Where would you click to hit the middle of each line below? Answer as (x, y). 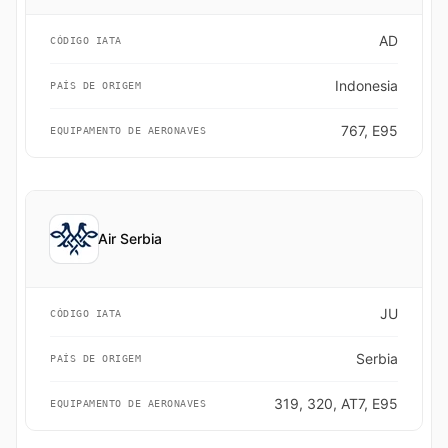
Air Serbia (130, 238)
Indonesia (366, 85)
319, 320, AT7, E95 (336, 403)
